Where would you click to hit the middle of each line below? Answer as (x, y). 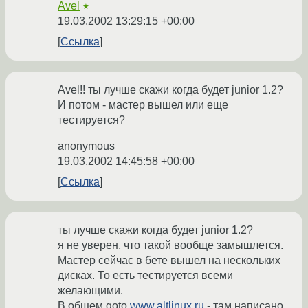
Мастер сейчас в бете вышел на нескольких (169, 261)
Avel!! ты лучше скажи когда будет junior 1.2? (170, 90)
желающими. (90, 291)
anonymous (86, 146)
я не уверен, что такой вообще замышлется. (170, 245)
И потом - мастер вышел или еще (143, 105)
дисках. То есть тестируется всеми (145, 276)
